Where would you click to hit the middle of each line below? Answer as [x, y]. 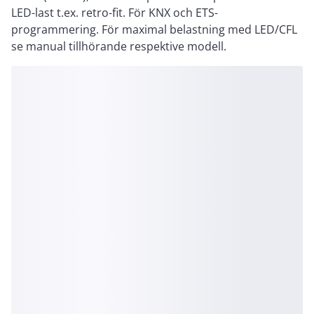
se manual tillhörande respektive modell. [119, 46]
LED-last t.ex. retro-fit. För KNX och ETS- [115, 13]
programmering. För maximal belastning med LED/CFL [154, 29]
